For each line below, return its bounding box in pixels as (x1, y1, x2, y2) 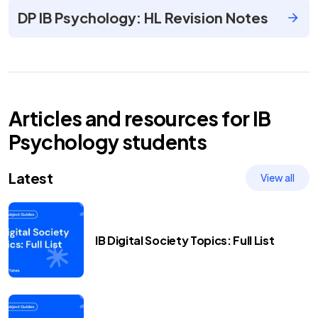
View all (261, 171, 295, 184)
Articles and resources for (9, 106, 253, 131)
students (119, 129, 207, 154)
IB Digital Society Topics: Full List (95, 232, 275, 248)
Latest (9, 168, 53, 187)
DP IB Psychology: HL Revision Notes (18, 9, 268, 26)
